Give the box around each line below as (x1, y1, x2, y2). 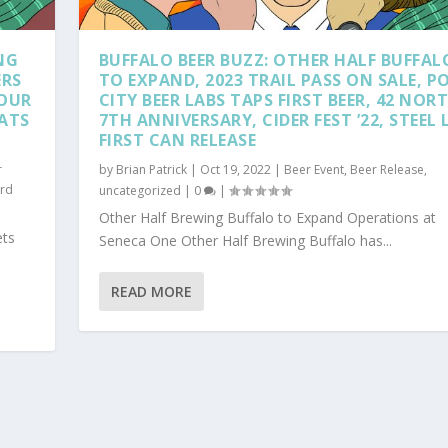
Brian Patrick (115, 160, 187, 178)
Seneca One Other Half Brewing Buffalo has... (98, 230, 392, 250)
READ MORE (110, 281, 192, 301)
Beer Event (283, 160, 344, 178)
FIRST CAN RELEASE (98, 128, 257, 151)
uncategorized (98, 181, 181, 199)
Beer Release (349, 160, 424, 178)
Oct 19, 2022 (199, 160, 271, 178)
